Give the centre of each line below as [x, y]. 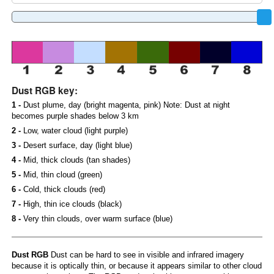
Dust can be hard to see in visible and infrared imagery [146, 255]
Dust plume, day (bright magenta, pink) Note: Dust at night [125, 106]
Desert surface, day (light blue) [76, 146]
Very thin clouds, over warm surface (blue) [96, 219]
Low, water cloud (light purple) [74, 131]
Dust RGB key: [44, 91]
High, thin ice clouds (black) [71, 205]
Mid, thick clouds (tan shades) [75, 161]
